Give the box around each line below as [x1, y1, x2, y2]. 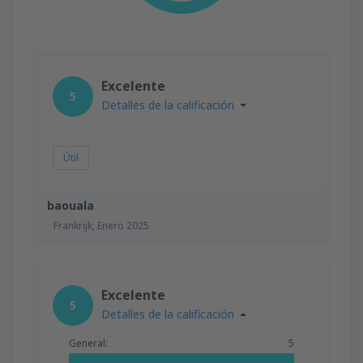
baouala [47, 197, 94, 213]
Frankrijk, [53, 218, 97, 233]
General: [69, 335, 108, 350]
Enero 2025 [97, 218, 149, 233]
